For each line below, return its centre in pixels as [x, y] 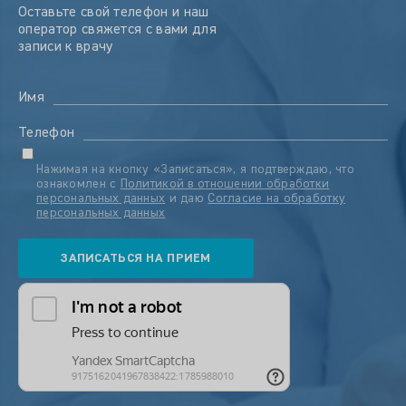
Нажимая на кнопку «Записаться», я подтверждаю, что [195, 169]
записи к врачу [66, 47]
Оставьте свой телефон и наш [114, 13]
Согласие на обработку [277, 198]
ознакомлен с [78, 184]
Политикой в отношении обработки [225, 184]
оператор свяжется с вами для [117, 30]
